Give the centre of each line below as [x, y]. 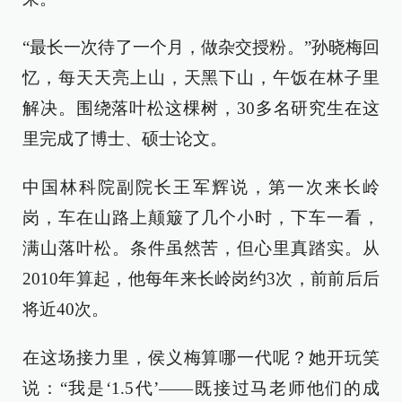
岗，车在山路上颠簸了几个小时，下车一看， [201, 218]
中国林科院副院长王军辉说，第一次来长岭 [201, 187]
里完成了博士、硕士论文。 [125, 139]
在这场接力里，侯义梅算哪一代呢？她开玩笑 [201, 358]
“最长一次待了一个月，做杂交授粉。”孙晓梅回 [201, 47]
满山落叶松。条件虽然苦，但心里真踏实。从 [201, 248]
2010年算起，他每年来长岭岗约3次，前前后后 [201, 279]
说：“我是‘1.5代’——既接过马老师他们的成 [201, 388]
